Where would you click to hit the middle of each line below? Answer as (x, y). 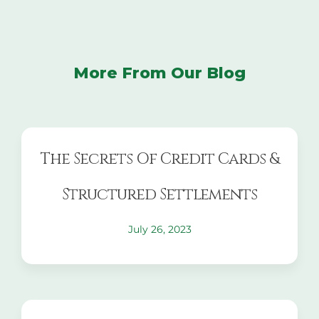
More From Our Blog (159, 73)
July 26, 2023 (159, 230)
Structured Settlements (159, 195)
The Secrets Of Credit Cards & (159, 159)
